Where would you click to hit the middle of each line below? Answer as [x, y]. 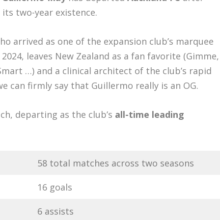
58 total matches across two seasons [116, 163]
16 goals [55, 187]
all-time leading [150, 114]
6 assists [56, 211]
